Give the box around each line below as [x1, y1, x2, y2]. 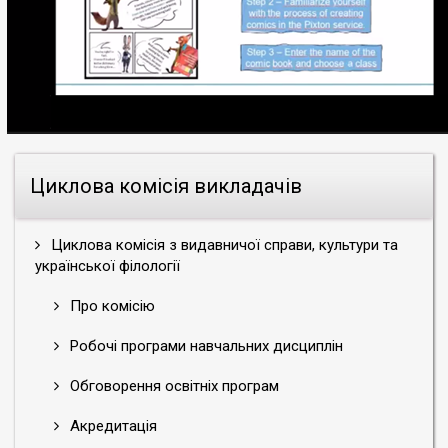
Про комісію [66, 297, 155, 315]
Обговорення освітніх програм [66, 377, 279, 395]
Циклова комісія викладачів [30, 174, 302, 198]
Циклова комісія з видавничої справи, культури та [47, 236, 398, 254]
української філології [35, 257, 180, 275]
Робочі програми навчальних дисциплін [66, 337, 343, 355]
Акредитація [66, 417, 157, 435]
